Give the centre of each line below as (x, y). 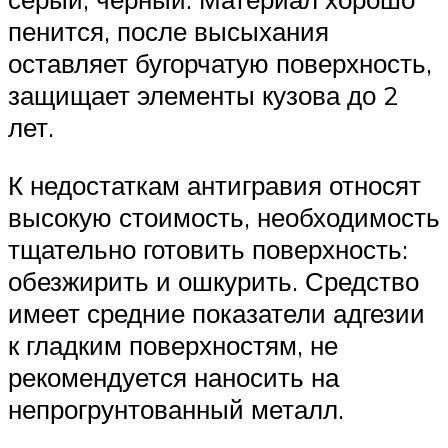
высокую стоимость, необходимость (224, 216)
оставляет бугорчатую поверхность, (220, 63)
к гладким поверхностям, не (173, 344)
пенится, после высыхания (168, 31)
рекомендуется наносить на (173, 376)
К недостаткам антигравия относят (214, 184)
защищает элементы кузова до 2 (203, 95)
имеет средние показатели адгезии (216, 312)
